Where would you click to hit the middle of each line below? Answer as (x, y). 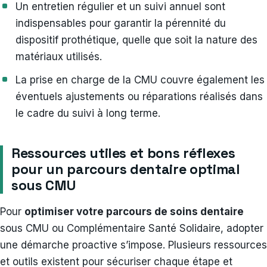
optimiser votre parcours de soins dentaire (134, 211)
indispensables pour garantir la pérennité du (121, 23)
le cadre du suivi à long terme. (88, 113)
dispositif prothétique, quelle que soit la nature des (136, 40)
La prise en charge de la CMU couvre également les (140, 80)
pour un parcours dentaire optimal (126, 169)
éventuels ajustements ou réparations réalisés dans (139, 96)
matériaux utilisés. (59, 56)
